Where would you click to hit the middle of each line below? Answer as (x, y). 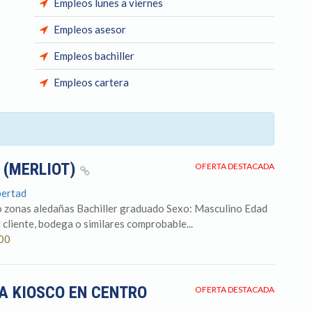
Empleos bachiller (94, 56)
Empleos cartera (91, 82)
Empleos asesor (90, 29)
